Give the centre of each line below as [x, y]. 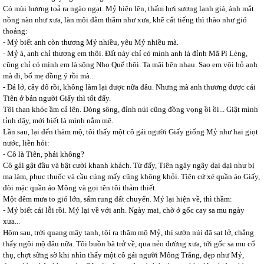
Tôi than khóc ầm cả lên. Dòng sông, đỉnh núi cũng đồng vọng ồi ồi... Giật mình [131, 109]
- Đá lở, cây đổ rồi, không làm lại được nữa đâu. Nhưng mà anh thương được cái [129, 87]
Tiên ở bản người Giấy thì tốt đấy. [57, 98]
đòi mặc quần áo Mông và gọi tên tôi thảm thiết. [80, 188]
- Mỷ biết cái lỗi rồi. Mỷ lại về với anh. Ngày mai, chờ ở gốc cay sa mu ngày [124, 210]
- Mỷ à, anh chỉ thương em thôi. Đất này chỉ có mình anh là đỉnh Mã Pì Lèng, [125, 53]
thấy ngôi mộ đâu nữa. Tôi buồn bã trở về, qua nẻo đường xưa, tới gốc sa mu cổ [129, 244]
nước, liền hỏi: [26, 143]
